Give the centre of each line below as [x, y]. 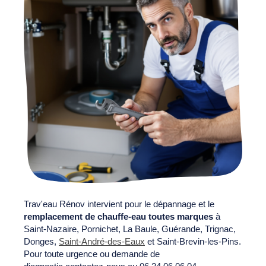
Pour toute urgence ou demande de [92, 254]
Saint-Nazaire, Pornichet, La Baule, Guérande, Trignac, [130, 229]
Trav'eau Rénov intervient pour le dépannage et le [119, 204]
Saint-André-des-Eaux [102, 241]
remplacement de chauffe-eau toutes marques [118, 216]
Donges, [41, 241]
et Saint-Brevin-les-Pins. [193, 241]
